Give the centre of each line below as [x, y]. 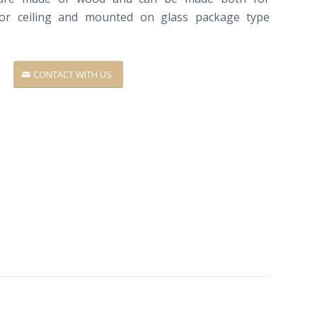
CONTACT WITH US [73, 74]
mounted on [119, 17]
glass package [200, 17]
